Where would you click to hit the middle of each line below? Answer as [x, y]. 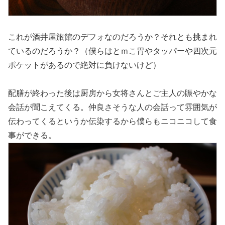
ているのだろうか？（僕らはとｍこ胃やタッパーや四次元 [113, 51]
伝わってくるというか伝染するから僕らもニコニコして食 [113, 121]
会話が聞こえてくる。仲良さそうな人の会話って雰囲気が [113, 107]
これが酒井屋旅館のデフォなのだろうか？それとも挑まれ [113, 37]
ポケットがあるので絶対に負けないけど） [84, 65]
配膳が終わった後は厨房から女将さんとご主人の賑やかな [113, 93]
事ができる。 [32, 135]
